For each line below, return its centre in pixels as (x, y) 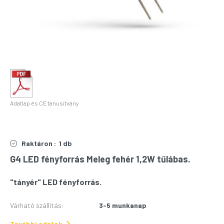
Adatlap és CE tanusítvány (44, 103)
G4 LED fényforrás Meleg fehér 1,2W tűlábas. (100, 159)
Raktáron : (39, 143)
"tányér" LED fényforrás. (56, 182)
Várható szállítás (36, 205)
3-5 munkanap (123, 205)
